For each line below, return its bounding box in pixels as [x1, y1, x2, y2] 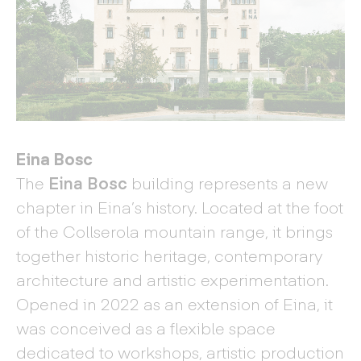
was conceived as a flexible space [16, 317, 276, 338]
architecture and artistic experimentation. [16, 268, 329, 290]
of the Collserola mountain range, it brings [16, 220, 333, 242]
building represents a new [127, 172, 328, 193]
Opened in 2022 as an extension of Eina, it [16, 293, 333, 314]
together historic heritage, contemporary [16, 244, 323, 266]
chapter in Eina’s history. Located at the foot [16, 196, 343, 218]
